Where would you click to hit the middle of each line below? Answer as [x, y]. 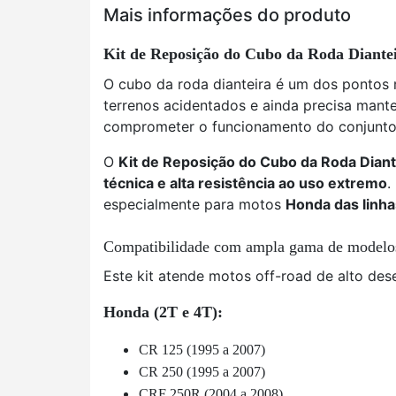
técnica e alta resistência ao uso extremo [245, 183]
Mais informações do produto [227, 15]
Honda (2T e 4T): [163, 312]
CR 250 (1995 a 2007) [202, 372]
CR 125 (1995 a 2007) [202, 350]
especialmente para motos [194, 204]
